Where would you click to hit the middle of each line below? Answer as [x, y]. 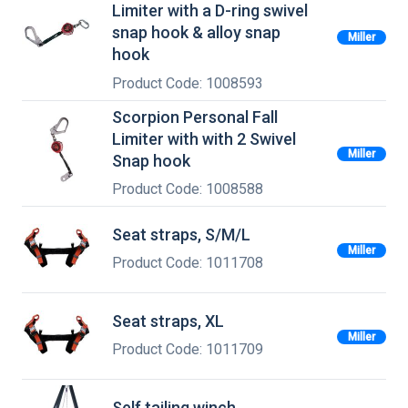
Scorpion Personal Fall [195, 117]
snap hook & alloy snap [196, 33]
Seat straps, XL [168, 321]
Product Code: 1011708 [188, 263]
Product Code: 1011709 [188, 350]
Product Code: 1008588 [188, 189]
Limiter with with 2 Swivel [204, 138]
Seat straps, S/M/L [181, 235]
